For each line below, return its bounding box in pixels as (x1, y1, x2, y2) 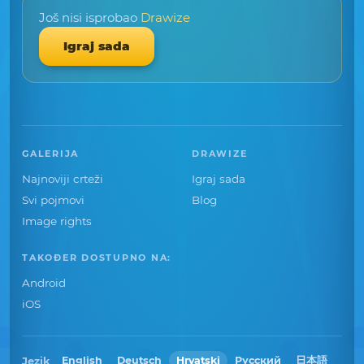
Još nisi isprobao (39, 10, 141, 25)
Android (22, 276, 66, 289)
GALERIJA (22, 148, 80, 159)
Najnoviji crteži (22, 172, 103, 185)
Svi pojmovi (22, 193, 84, 206)
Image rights (22, 214, 92, 227)
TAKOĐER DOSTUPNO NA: (22, 252, 172, 263)
